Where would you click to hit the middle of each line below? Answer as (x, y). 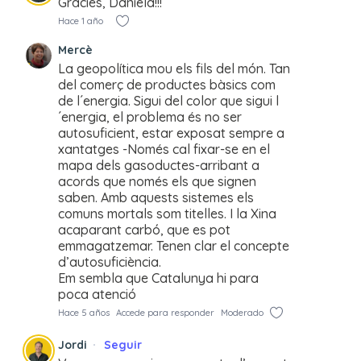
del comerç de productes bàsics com (167, 84)
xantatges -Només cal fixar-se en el (164, 149)
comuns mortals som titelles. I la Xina (167, 213)
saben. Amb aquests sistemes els (156, 197)
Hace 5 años (84, 312)
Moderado (242, 312)
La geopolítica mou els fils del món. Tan (174, 68)
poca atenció (97, 294)
